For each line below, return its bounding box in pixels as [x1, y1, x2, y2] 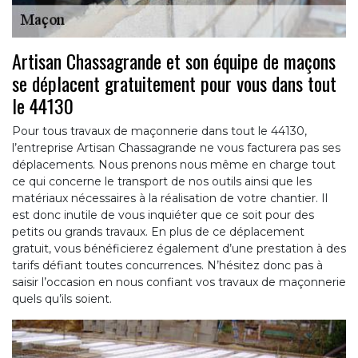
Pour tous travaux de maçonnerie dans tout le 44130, [12, 124, 307, 139]
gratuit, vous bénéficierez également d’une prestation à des [12, 241, 346, 257]
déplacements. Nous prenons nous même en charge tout [12, 157, 336, 173]
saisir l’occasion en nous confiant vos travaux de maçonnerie [12, 275, 346, 290]
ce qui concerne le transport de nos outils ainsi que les [12, 174, 312, 189]
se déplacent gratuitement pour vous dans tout [12, 69, 336, 98]
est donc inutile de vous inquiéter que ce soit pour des [12, 208, 314, 223]
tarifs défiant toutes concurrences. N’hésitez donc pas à [12, 258, 323, 273]
